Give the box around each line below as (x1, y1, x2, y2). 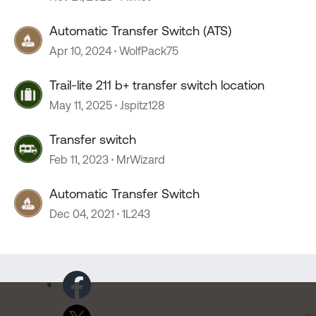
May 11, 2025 (49, 99, 112, 111)
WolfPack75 (119, 44, 178, 57)
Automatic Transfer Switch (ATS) (49, 23, 231, 38)
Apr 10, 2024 (49, 44, 111, 57)
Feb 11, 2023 (49, 153, 109, 166)
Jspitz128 (120, 99, 164, 111)
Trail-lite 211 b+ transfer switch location (49, 78, 265, 92)
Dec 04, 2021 (49, 207, 114, 220)
